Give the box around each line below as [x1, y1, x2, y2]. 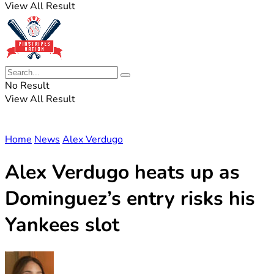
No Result [5, 79, 50, 92]
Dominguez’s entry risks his [5, 185, 255, 212]
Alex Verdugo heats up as [5, 159, 240, 186]
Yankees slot [5, 212, 119, 239]
